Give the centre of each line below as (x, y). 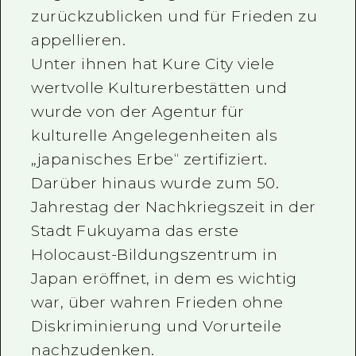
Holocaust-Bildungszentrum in (155, 255)
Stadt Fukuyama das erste (135, 231)
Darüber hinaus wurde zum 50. (155, 184)
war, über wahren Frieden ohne (157, 303)
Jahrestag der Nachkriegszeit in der (174, 207)
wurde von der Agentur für (138, 112)
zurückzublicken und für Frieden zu (174, 17)
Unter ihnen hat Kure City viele (153, 64)
